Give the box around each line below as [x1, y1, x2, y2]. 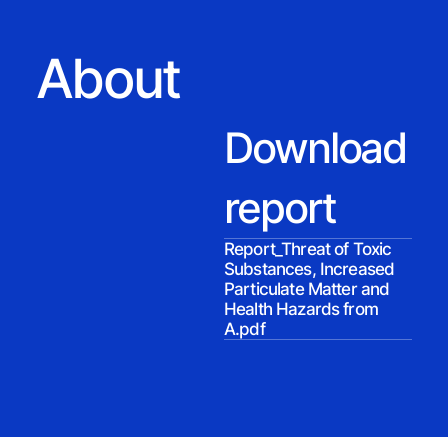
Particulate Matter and [224, 279, 390, 299]
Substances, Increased [224, 259, 395, 279]
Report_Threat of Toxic [224, 239, 392, 259]
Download [224, 122, 407, 173]
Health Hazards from [224, 299, 378, 319]
